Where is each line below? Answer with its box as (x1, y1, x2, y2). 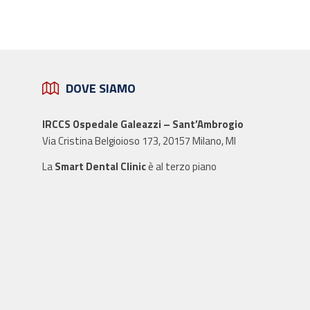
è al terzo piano (146, 158, 217, 174)
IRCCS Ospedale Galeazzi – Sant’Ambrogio (42, 116, 244, 132)
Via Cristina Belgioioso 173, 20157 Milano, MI (42, 132, 237, 149)
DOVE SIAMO (66, 79, 136, 98)
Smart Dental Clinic (55, 158, 147, 174)
